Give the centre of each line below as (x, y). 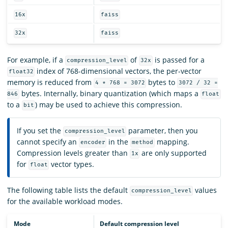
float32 (21, 72)
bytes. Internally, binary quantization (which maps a (110, 93)
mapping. (172, 141)
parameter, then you (162, 130)
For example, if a (36, 60)
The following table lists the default (68, 190)
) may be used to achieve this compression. (109, 104)
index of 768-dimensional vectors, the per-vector (118, 71)
